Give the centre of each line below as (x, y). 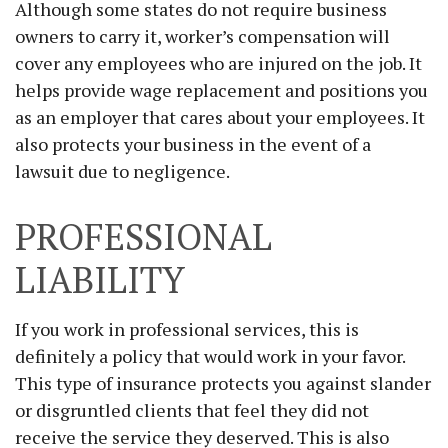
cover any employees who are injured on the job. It (218, 63)
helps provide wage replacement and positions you (221, 90)
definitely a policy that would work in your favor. (210, 356)
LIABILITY (100, 279)
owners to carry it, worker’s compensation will (202, 36)
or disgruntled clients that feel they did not (192, 410)
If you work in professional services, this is (187, 329)
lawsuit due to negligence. (122, 171)
